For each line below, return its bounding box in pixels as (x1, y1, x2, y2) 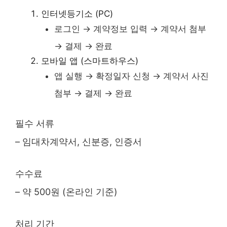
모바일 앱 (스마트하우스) (41, 55, 138, 66)
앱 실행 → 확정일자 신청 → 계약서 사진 (54, 70, 209, 81)
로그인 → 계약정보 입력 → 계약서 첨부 (54, 23, 206, 34)
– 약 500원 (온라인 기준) (15, 186, 118, 197)
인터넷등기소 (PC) (41, 8, 113, 19)
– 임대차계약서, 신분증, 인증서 (15, 136, 142, 147)
